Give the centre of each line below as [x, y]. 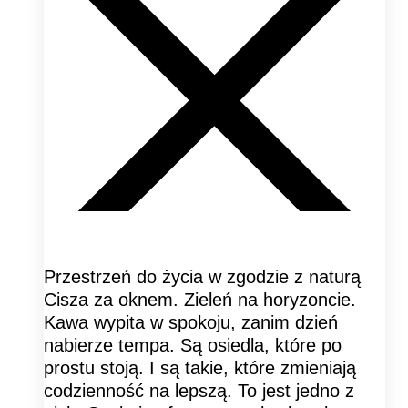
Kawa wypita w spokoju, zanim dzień [191, 322]
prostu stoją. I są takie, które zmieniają [200, 367]
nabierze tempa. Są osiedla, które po [193, 345]
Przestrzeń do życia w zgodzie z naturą [202, 276]
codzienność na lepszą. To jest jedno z [199, 390]
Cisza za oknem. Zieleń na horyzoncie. [200, 299]
